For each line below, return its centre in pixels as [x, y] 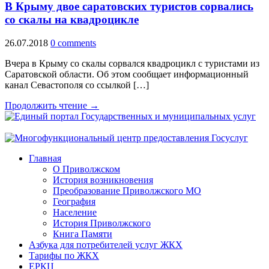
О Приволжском [86, 169]
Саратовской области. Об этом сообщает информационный [127, 74]
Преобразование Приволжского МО [127, 190]
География [74, 201]
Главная [45, 158]
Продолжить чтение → [52, 105]
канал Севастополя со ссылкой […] [77, 85]
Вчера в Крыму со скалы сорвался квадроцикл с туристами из [132, 63]
